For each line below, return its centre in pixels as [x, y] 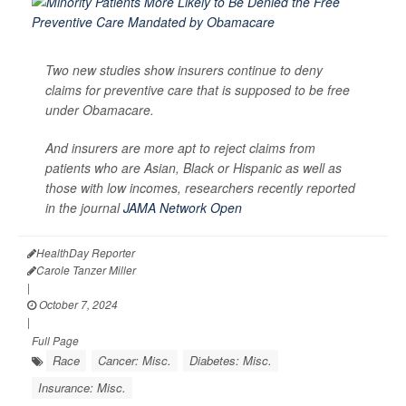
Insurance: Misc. [82, 388]
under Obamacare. [100, 110]
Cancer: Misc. [135, 361]
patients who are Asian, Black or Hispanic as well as [193, 168]
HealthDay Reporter [86, 253]
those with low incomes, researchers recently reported [200, 188]
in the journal [84, 208]
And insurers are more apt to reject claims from [180, 148]
